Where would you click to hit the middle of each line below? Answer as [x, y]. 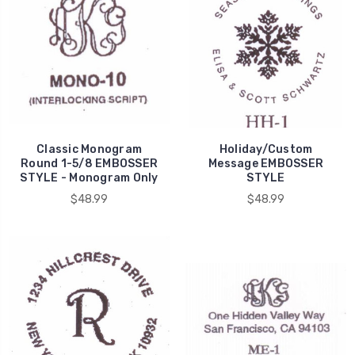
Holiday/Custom [266, 149]
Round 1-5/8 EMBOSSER [89, 163]
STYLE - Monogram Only [89, 177]
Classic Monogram [89, 149]
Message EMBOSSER [266, 163]
